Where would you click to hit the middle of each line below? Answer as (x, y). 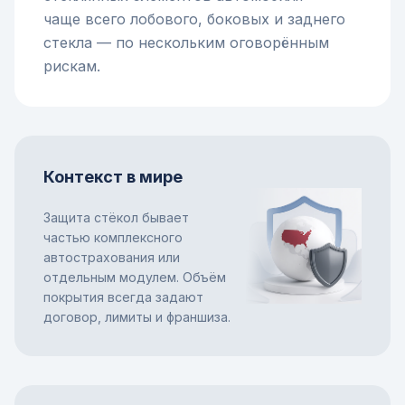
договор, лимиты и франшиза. (137, 317)
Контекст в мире (113, 177)
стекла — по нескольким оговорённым (186, 42)
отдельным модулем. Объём (135, 277)
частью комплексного (113, 237)
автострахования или (112, 257)
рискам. (72, 66)
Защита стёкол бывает (116, 217)
